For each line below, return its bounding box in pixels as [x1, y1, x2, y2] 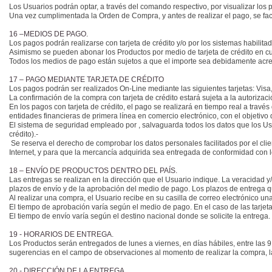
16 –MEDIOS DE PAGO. [9, 30, 90, 38]
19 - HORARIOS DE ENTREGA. [9, 230, 115, 239]
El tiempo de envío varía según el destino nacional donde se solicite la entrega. [9, 212, 270, 220]
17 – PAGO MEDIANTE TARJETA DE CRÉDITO [9, 75, 166, 84]
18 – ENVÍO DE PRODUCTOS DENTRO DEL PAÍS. [9, 166, 181, 175]
